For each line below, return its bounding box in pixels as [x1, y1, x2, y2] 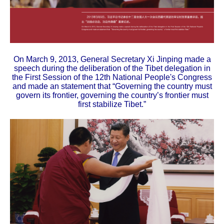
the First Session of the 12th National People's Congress [12, 73, 212, 82]
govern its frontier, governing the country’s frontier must [15, 91, 208, 100]
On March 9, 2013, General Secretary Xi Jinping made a [13, 55, 211, 64]
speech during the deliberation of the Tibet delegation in [13, 64, 210, 73]
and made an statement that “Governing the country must [12, 82, 212, 91]
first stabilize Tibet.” [78, 100, 146, 109]
